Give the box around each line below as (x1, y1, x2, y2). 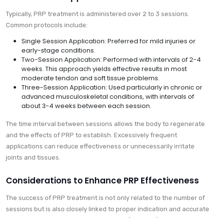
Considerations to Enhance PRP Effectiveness (6, 175, 199, 187)
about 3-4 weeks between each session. (21, 101, 151, 111)
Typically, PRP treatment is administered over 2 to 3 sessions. (6, 10, 189, 18)
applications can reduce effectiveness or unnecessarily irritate (6, 143, 195, 150)
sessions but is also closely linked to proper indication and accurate (6, 205, 209, 213)
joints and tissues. (6, 154, 60, 162)
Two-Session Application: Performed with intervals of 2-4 (21, 55, 201, 65)
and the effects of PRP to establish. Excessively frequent (6, 131, 177, 139)
